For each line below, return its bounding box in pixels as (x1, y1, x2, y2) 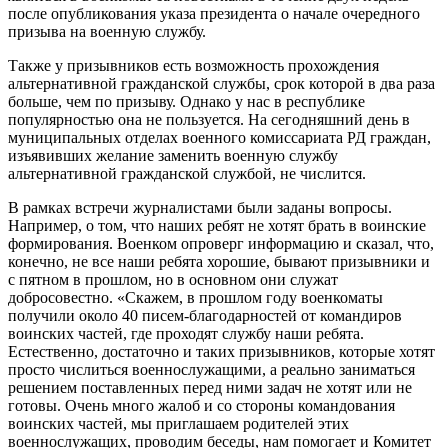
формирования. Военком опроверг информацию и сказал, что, (8, 234, 434, 252)
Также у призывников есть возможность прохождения (8, 56, 379, 74)
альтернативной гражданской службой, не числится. (8, 164, 366, 182)
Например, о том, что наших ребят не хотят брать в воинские (8, 216, 426, 234)
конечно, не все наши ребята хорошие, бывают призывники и (8, 252, 430, 270)
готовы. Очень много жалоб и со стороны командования (8, 396, 395, 414)
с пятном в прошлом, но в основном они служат (8, 270, 338, 288)
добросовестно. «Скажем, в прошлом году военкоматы (8, 288, 383, 306)
